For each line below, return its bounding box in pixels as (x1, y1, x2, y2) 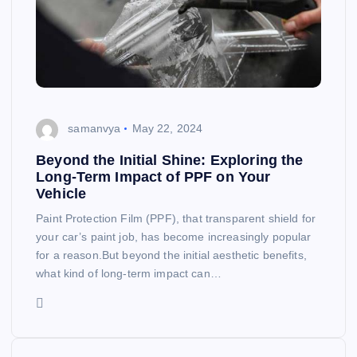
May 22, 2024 (131, 122, 203, 135)
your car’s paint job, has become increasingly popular (36, 229, 312, 243)
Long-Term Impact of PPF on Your (36, 168, 271, 185)
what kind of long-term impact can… (36, 266, 222, 280)
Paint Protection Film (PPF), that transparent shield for (36, 211, 316, 225)
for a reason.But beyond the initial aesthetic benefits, (36, 248, 307, 261)
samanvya (68, 122, 121, 135)
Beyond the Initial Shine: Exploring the (36, 151, 304, 168)
